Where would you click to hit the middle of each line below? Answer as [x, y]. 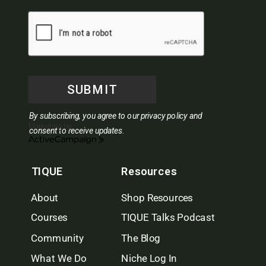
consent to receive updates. [77, 131]
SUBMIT [92, 89]
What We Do [58, 259]
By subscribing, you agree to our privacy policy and [116, 116]
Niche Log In [149, 259]
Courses [49, 218]
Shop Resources [157, 198]
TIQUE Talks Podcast [168, 218]
